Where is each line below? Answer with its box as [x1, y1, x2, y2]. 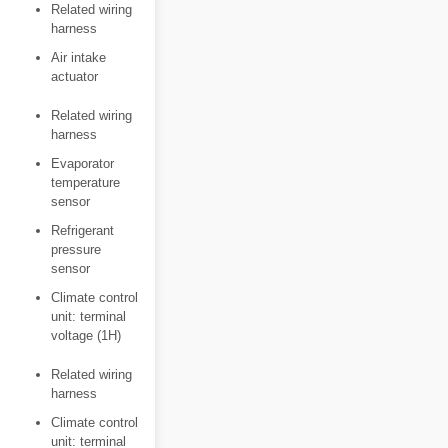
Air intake [51, 50, 106, 65]
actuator [51, 69, 98, 84]
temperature [51, 175, 120, 190]
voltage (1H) [51, 328, 121, 343]
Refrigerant [51, 223, 114, 238]
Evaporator [51, 156, 114, 171]
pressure [51, 242, 101, 257]
